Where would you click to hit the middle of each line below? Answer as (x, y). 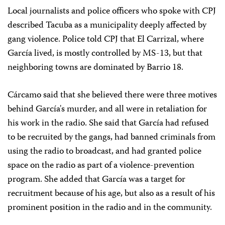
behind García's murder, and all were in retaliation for (107, 109)
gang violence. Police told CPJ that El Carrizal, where (106, 40)
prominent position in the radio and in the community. (110, 208)
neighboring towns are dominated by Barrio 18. (95, 68)
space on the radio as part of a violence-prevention (101, 166)
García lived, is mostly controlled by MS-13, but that (105, 54)
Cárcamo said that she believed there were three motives (112, 95)
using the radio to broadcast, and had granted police (104, 152)
